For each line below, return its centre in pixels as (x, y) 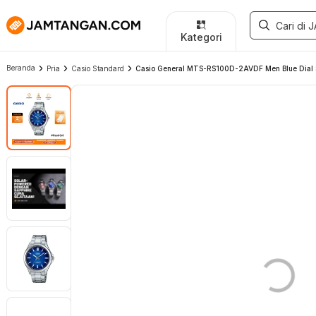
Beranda (21, 68)
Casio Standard (98, 68)
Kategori (201, 37)
